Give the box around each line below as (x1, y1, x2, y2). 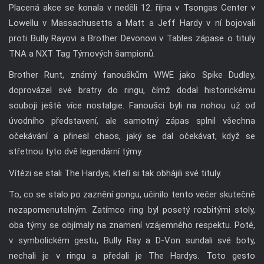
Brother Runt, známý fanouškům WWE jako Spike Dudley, (9, 70, 255, 81)
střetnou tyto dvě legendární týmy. (9, 146, 143, 157)
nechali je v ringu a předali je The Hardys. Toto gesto (9, 250, 255, 262)
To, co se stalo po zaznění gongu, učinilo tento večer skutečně (9, 189, 255, 200)
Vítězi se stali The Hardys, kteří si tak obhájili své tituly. (9, 167, 222, 179)
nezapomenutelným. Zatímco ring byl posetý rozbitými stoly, (9, 204, 255, 216)
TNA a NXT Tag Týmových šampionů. (9, 48, 155, 59)
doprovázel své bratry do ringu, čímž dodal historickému (9, 85, 255, 96)
